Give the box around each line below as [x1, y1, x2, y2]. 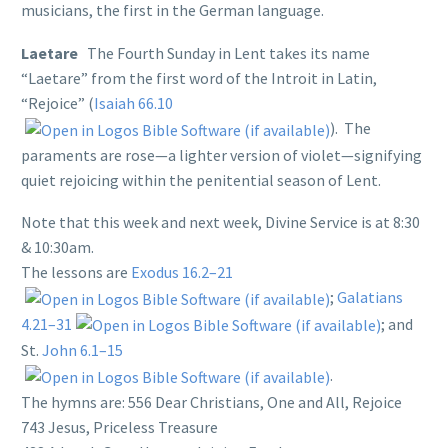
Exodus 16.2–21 [131, 262, 233, 283]
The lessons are [21, 262, 131, 283]
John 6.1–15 [42, 340, 123, 361]
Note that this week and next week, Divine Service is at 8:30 [21, 212, 420, 233]
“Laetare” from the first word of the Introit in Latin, [21, 67, 377, 88]
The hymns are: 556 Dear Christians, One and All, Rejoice [21, 391, 402, 412]
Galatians [337, 287, 403, 308]
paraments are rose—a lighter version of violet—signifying [21, 144, 422, 165]
